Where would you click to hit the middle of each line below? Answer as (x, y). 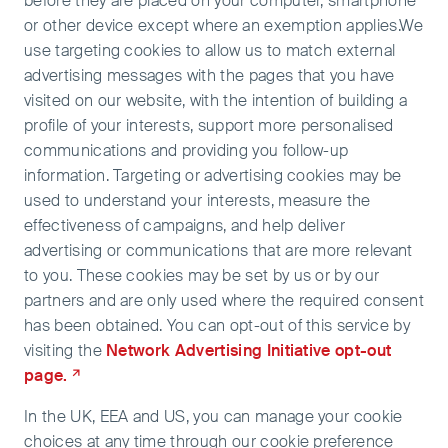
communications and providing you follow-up (186, 150)
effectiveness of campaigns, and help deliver (185, 225)
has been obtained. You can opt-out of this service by (217, 325)
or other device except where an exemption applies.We (224, 25)
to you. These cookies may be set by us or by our (202, 275)
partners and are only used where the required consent (224, 300)
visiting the (65, 350)
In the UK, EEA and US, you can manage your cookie (213, 416)
